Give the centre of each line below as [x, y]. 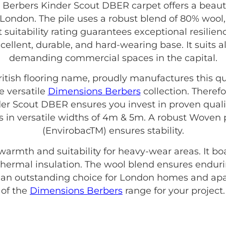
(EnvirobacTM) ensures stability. [113, 131]
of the [15, 190]
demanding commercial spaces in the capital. [113, 58]
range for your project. [174, 190]
